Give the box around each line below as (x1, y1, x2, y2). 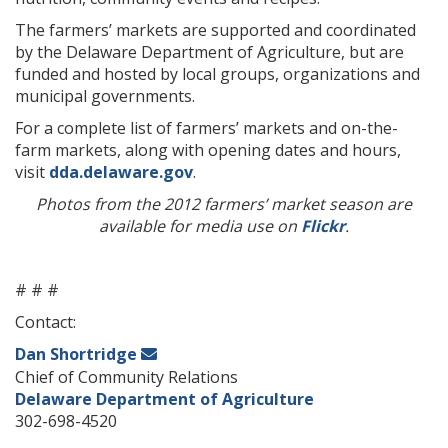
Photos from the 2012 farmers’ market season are (36, 193, 412, 215)
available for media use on (99, 215, 301, 237)
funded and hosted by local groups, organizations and (15, 63, 420, 85)
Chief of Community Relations (15, 366, 238, 388)
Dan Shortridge (15, 343, 137, 365)
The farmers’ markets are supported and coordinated (15, 19, 416, 41)
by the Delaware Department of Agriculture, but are (15, 41, 404, 63)
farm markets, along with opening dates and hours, (15, 139, 401, 161)
